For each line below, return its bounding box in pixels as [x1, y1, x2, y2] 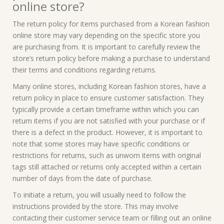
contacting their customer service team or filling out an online [12, 213, 211, 222]
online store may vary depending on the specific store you [12, 30, 200, 40]
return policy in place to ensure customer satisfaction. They [12, 93, 204, 102]
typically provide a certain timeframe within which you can [12, 104, 199, 114]
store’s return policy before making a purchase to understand [12, 53, 210, 63]
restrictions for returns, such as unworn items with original [12, 150, 201, 160]
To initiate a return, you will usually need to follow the [12, 190, 186, 199]
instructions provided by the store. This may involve [12, 201, 178, 211]
